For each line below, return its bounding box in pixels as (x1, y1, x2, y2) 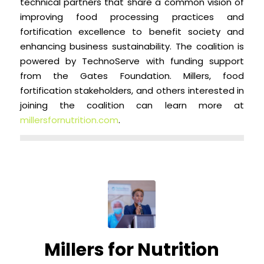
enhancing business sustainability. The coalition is (19, 40, 245, 53)
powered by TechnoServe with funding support (19, 55, 245, 68)
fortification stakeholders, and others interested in (19, 84, 245, 97)
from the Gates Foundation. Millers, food (19, 70, 245, 82)
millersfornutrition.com (19, 114, 118, 127)
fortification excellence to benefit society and (19, 25, 245, 38)
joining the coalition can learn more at (19, 99, 245, 112)
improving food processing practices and (19, 11, 245, 24)
